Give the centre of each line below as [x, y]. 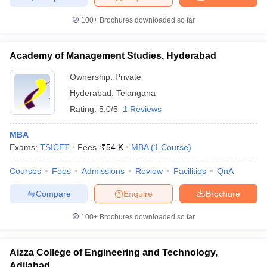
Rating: [84, 109]
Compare [53, 193]
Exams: [25, 147]
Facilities [190, 171]
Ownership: [92, 77]
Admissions [103, 171]
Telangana [136, 93]
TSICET [55, 147]
